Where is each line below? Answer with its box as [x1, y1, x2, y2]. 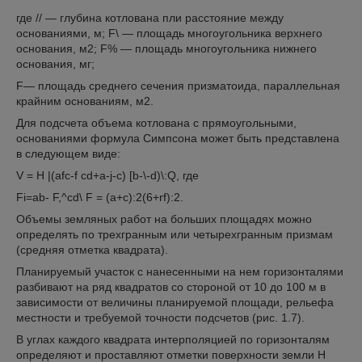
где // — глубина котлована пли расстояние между [16, 11, 284, 24]
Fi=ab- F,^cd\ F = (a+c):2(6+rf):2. [16, 191, 183, 204]
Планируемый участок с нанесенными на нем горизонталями [16, 265, 343, 278]
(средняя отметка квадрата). [16, 243, 168, 256]
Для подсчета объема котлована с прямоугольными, [16, 116, 297, 129]
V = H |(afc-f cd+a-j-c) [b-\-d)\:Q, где [16, 169, 199, 182]
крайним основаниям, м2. [16, 95, 154, 107]
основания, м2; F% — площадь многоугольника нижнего [16, 42, 317, 55]
